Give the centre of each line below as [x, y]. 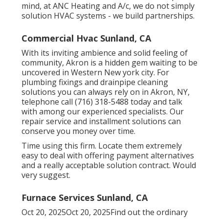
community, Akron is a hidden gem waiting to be [109, 62]
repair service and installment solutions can [101, 121]
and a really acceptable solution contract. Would [109, 165]
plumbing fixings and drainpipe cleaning [95, 82]
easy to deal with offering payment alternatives [108, 155]
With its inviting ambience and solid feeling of [105, 53]
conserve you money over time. [78, 131]
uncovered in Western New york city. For [95, 72]
